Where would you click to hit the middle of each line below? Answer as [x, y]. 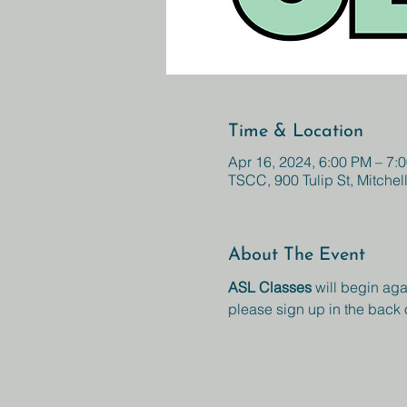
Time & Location [295, 132]
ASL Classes [271, 287]
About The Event [296, 255]
